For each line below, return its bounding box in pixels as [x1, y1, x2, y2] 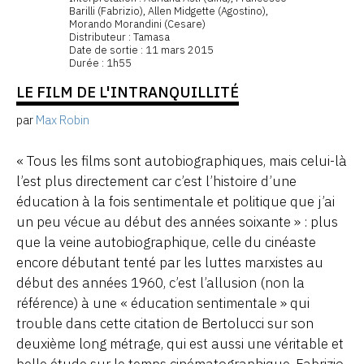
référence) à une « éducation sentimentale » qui [16, 293, 310, 312]
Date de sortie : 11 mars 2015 [69, 43, 214, 58]
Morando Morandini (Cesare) [69, 17, 206, 32]
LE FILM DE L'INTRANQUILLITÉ [16, 82, 239, 102]
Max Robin [36, 111, 89, 128]
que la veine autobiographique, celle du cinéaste [16, 232, 316, 251]
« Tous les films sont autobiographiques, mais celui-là [16, 151, 347, 170]
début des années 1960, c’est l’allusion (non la [16, 273, 305, 292]
